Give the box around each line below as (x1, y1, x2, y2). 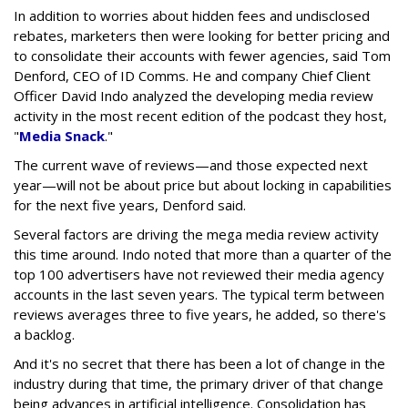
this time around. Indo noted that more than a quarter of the (14, 245, 392, 264)
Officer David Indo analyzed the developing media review (14, 87, 373, 106)
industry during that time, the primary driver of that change (14, 374, 383, 393)
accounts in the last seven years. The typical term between (14, 285, 384, 304)
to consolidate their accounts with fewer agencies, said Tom (14, 46, 391, 66)
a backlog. (14, 325, 78, 344)
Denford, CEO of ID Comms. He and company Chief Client (14, 66, 371, 86)
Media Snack (19, 127, 105, 146)
